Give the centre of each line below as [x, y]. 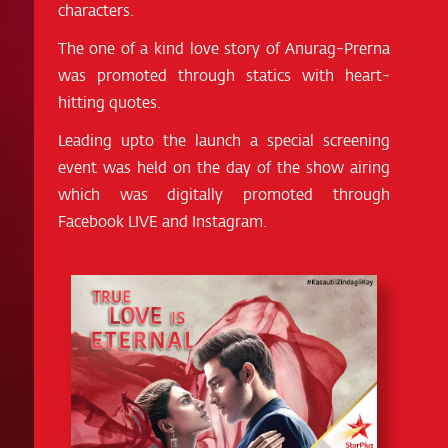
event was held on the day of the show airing [224, 167]
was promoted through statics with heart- [224, 75]
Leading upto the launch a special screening [224, 140]
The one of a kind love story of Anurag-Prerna [224, 48]
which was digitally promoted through [224, 194]
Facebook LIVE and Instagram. [162, 221]
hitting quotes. [109, 102]
